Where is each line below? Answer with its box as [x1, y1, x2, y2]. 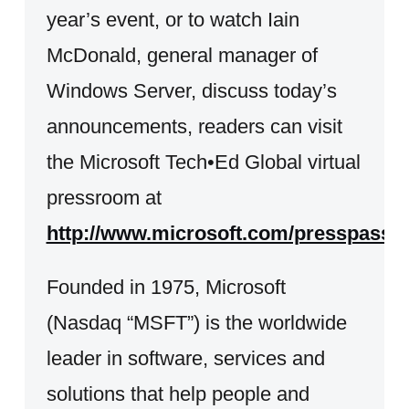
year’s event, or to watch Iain [46, 7, 299, 31]
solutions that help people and [46, 382, 309, 405]
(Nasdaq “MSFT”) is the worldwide [46, 310, 347, 334]
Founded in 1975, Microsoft [46, 275, 286, 299]
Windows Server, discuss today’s [46, 79, 337, 102]
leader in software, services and [46, 346, 325, 370]
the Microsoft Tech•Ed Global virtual [46, 150, 361, 173]
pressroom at [46, 185, 162, 209]
